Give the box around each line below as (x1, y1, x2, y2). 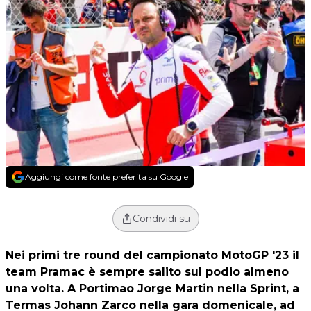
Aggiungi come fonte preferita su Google (25, 171, 188, 182)
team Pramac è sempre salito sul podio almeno (6, 265, 289, 278)
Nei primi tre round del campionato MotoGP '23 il (6, 249, 299, 262)
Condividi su (132, 212, 190, 225)
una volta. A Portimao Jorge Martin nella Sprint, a (6, 282, 299, 295)
